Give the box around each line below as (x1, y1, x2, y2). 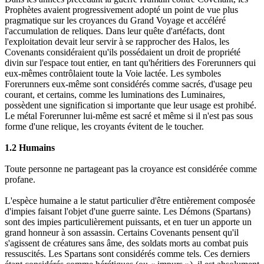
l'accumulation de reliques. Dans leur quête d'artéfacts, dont (5, 26, 225, 37)
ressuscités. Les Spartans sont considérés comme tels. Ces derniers (5, 249, 250, 259)
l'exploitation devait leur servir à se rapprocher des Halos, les (5, 37, 229, 47)
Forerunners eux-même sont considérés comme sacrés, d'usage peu (5, 79, 252, 90)
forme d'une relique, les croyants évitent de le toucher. (5, 121, 204, 132)
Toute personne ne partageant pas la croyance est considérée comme (5, 164, 257, 174)
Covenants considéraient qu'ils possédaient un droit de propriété (5, 47, 240, 58)
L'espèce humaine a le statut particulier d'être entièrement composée (5, 196, 255, 206)
